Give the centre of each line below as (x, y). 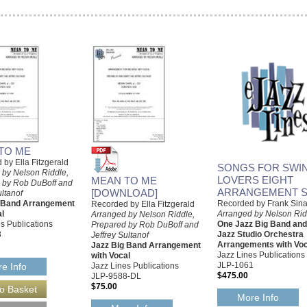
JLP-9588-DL (116, 276)
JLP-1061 (235, 265)
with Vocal (111, 255)
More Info (258, 298)
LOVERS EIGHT (255, 180)
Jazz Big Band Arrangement (146, 245)
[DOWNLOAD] (124, 193)
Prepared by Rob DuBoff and (145, 224)
